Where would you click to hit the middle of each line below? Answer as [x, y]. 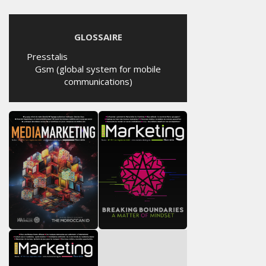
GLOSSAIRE [98, 37]
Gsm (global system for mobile [98, 69]
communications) [98, 82]
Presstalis [47, 57]
